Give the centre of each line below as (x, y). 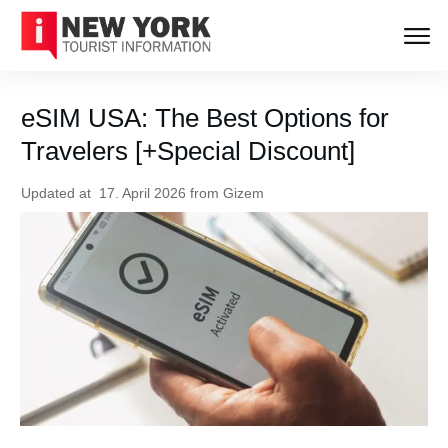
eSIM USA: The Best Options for (205, 118)
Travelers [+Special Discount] (188, 151)
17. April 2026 (144, 193)
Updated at (60, 193)
